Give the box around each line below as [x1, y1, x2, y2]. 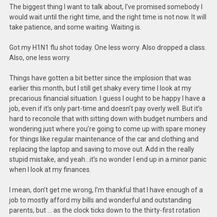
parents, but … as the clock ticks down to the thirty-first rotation [9, 206, 201, 214]
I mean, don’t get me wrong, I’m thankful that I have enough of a [9, 186, 203, 194]
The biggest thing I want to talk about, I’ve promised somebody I [9, 3, 203, 11]
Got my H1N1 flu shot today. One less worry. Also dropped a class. [9, 44, 207, 51]
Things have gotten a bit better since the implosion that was [9, 74, 192, 82]
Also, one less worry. [9, 54, 71, 62]
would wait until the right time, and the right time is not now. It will [9, 13, 207, 21]
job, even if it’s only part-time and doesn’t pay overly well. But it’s [9, 105, 203, 112]
